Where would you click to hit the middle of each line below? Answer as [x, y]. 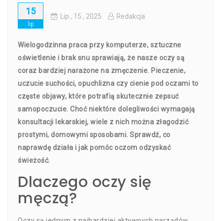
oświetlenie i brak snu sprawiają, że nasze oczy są [101, 58]
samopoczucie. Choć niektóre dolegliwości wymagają [107, 109]
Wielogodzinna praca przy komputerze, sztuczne [100, 45]
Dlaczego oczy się [85, 182]
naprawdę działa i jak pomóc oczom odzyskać [94, 147]
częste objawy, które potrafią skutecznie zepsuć [98, 96]
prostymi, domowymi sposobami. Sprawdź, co [94, 135]
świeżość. [34, 160]
